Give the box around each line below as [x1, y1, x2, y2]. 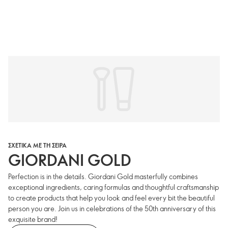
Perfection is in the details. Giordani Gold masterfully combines [8, 172, 198, 182]
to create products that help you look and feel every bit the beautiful [8, 193, 215, 203]
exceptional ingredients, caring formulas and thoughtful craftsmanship [8, 182, 219, 192]
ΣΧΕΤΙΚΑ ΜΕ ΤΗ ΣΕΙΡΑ [8, 141, 67, 150]
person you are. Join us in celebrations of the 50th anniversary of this [8, 204, 216, 214]
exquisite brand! [8, 214, 58, 224]
